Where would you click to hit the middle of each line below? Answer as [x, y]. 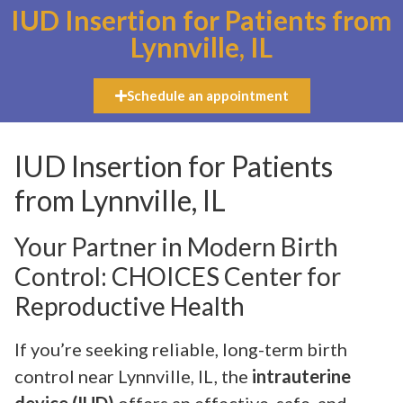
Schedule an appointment [207, 95]
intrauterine [301, 376]
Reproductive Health [130, 306]
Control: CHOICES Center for [178, 277]
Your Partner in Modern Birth [176, 247]
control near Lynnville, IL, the [133, 376]
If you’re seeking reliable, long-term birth [181, 349]
